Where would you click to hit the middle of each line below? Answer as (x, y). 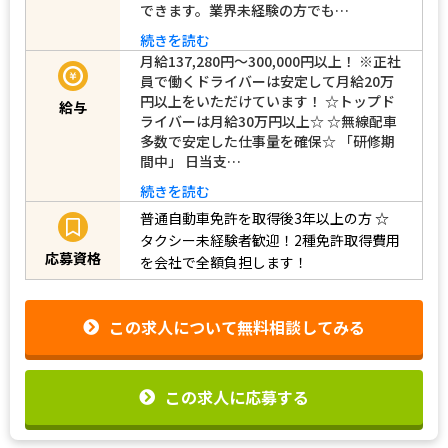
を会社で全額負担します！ (224, 262)
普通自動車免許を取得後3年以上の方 (256, 218)
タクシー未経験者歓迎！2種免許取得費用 (270, 240)
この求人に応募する (237, 396)
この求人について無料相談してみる (237, 327)
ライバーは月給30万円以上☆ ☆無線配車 (268, 120)
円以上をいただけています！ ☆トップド (267, 100)
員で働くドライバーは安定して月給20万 (267, 80)
